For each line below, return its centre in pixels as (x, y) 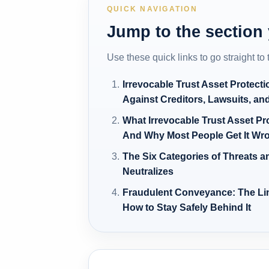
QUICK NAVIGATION (152, 9)
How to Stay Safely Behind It (187, 207)
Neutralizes (148, 171)
